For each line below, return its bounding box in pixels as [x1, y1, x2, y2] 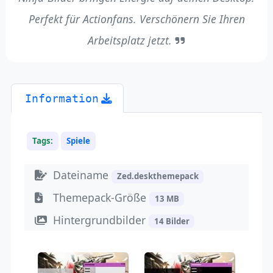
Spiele [66, 135, 90, 146]
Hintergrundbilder [53, 212, 149, 227]
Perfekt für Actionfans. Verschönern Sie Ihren [28, 12, 245, 27]
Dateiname [53, 168, 112, 183]
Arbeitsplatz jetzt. [88, 33, 175, 48]
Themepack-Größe [53, 190, 150, 205]
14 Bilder [154, 215, 190, 227]
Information [24, 92, 99, 105]
